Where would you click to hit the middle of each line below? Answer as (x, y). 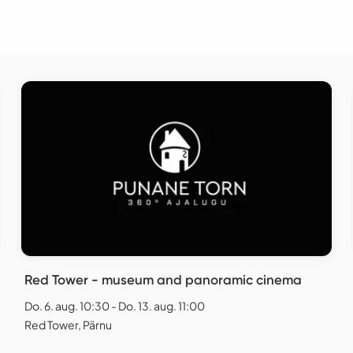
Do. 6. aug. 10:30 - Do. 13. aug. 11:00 (115, 306)
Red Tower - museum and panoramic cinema (163, 280)
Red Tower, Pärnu (68, 325)
